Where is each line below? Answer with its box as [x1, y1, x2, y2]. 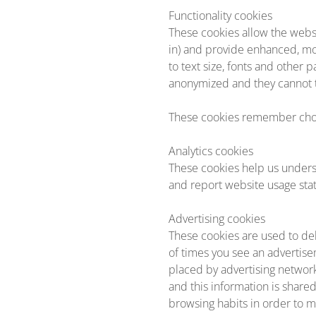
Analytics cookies [169, 143, 253, 159]
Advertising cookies [169, 211, 265, 226]
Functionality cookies [169, 8, 272, 23]
